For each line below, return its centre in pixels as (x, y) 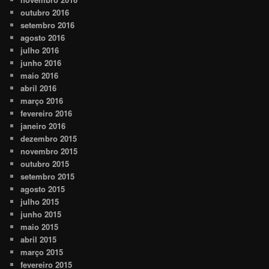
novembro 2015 (49, 151)
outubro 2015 (45, 164)
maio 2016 (40, 76)
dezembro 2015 (49, 139)
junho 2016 (41, 63)
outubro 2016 (45, 13)
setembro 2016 (48, 25)
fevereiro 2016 (47, 113)
